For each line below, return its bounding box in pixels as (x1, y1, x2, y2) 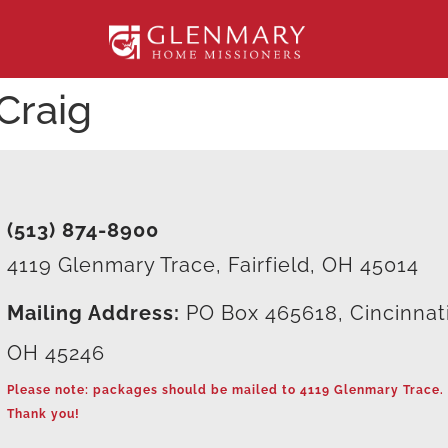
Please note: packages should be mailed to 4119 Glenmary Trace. (7, 382, 445, 397)
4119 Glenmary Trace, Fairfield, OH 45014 (7, 252, 420, 277)
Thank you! (7, 406, 81, 421)
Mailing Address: (7, 301, 181, 326)
